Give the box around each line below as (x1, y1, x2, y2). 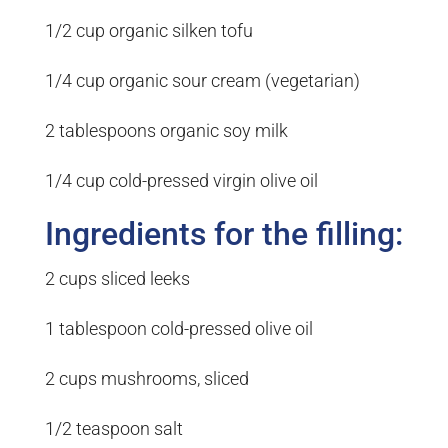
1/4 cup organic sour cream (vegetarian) (44, 70, 360, 92)
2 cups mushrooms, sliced (44, 368, 249, 390)
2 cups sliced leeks (44, 268, 190, 290)
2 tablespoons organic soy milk (44, 120, 288, 142)
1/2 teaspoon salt (44, 418, 183, 440)
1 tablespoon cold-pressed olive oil (44, 318, 313, 340)
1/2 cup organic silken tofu (44, 20, 253, 42)
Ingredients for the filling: (44, 215, 403, 254)
